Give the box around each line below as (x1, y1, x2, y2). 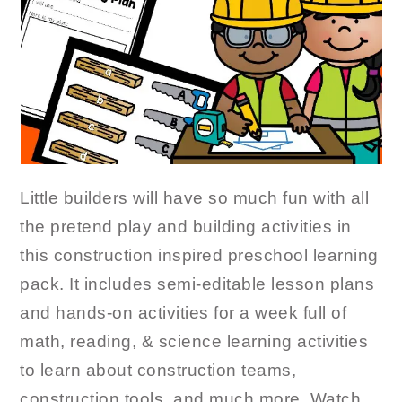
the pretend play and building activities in (20, 217, 352, 236)
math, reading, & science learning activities (20, 332, 369, 351)
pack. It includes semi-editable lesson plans (20, 275, 375, 293)
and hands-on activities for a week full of (20, 303, 347, 322)
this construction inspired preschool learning (20, 246, 379, 265)
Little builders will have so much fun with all (20, 188, 370, 207)
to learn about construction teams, (20, 361, 297, 380)
